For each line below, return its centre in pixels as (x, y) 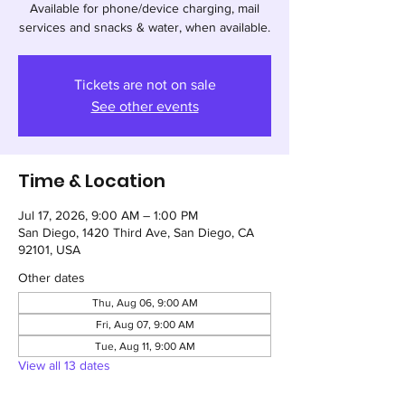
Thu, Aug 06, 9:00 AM (145, 303)
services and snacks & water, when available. (145, 27)
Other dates (52, 278)
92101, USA (49, 250)
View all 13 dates (64, 365)
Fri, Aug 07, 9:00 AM (145, 325)
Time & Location (92, 181)
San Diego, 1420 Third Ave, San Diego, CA (136, 232)
